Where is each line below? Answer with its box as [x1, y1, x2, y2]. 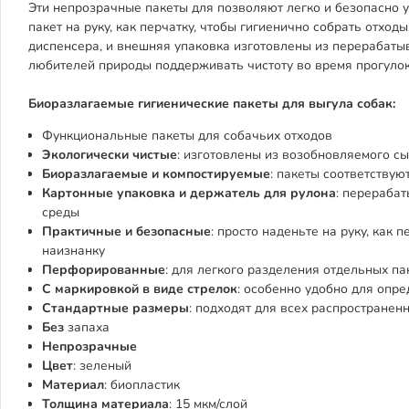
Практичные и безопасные [42, 223, 211, 240]
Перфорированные [42, 261, 165, 278]
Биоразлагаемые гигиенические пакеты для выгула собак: [28, 95, 395, 112]
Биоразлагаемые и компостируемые [42, 165, 270, 183]
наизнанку [42, 242, 105, 259]
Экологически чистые [42, 146, 177, 163]
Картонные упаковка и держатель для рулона [42, 184, 336, 202]
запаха [68, 319, 110, 336]
